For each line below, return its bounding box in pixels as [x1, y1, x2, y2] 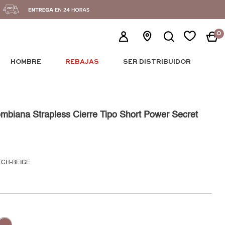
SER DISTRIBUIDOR [123, 58, 191, 65]
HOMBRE [10, 58, 41, 65]
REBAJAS [65, 58, 99, 65]
